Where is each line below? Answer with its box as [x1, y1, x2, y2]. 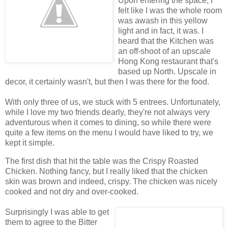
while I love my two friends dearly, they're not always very [5, 108, 210, 117]
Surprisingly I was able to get [5, 208, 109, 217]
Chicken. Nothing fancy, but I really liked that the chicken [5, 167, 208, 176]
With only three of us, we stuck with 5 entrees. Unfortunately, [5, 98, 220, 107]
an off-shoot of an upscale [118, 47, 211, 56]
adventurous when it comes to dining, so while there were [5, 118, 211, 127]
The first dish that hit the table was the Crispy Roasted [5, 157, 198, 166]
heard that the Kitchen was [118, 37, 214, 46]
